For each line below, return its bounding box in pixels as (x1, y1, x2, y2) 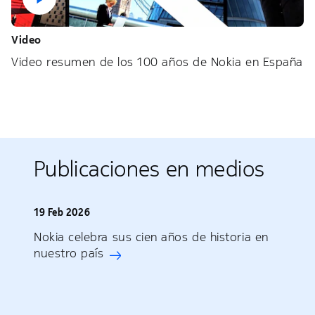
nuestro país (34, 245, 104, 262)
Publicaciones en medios (34, 155, 265, 184)
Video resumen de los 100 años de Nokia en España (11, 54, 303, 70)
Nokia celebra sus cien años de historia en (34, 229, 269, 245)
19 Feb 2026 (34, 206, 91, 219)
